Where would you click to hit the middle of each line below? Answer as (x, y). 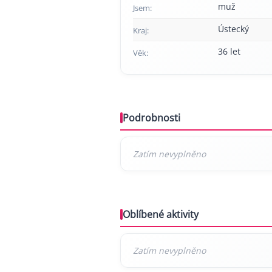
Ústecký (233, 29)
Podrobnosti (151, 117)
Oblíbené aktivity (161, 214)
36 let (229, 51)
